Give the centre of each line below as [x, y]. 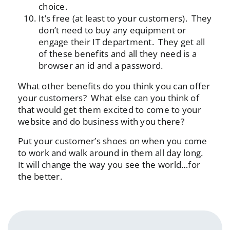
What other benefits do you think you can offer [114, 86]
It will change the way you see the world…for [109, 164]
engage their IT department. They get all [122, 42]
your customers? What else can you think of [109, 98]
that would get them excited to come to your [110, 109]
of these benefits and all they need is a [118, 53]
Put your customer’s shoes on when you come [113, 141]
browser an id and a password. [101, 65]
